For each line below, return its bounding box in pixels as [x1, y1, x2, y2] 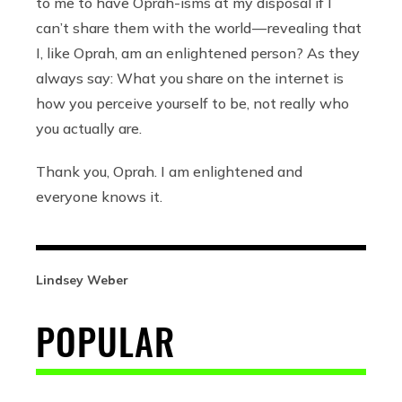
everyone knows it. [36, 188, 162, 206]
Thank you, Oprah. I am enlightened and [36, 162, 302, 181]
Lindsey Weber [36, 272, 128, 289]
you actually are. [36, 119, 142, 138]
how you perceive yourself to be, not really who [36, 94, 349, 113]
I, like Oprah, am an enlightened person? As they [36, 44, 360, 63]
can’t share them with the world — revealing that [36, 19, 362, 38]
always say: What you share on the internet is [36, 69, 344, 88]
